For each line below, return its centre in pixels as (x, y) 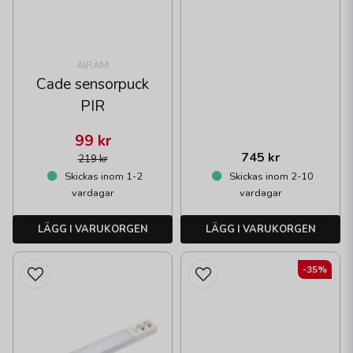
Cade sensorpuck (93, 84)
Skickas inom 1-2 (102, 176)
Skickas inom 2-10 (270, 176)
